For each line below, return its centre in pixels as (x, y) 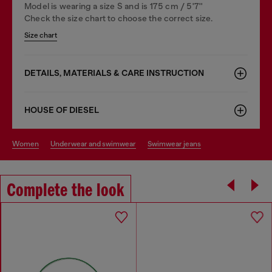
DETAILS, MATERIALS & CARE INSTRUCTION (114, 73)
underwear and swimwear (96, 144)
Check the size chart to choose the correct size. (119, 18)
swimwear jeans (176, 144)
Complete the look (66, 191)
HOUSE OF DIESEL (62, 110)
